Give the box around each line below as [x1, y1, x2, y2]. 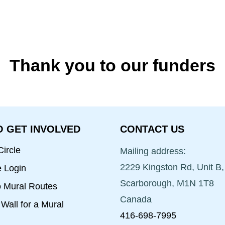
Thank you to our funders [10, 56, 215, 75]
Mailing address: [120, 146, 186, 156]
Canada [120, 194, 152, 204]
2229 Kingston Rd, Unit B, [120, 162, 224, 172]
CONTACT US [120, 124, 184, 135]
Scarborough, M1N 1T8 [120, 178, 214, 188]
